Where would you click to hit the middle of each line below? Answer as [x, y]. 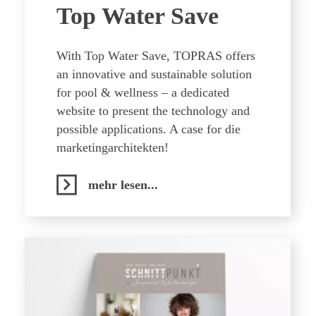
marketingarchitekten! [113, 147]
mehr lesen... [123, 185]
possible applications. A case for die [148, 129]
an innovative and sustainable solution [154, 74]
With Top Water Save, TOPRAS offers [156, 56]
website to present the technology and [153, 111]
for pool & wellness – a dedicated [143, 92]
